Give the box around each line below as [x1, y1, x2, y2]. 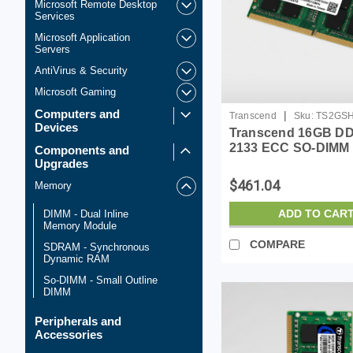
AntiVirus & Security [35, 65, 128, 76]
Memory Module [43, 220, 117, 232]
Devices [35, 121, 78, 134]
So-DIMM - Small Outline [43, 274, 158, 286]
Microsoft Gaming [35, 86, 116, 98]
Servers [35, 43, 70, 55]
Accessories [35, 328, 102, 341]
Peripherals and [35, 314, 121, 328]
